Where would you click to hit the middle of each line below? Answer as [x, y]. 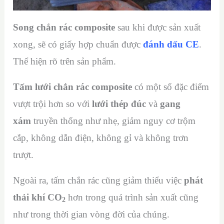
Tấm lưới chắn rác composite [73, 86]
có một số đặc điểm [171, 86]
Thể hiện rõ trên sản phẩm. [65, 61]
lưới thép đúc [119, 103]
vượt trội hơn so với [53, 103]
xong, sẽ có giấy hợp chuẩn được [78, 44]
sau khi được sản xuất [159, 27]
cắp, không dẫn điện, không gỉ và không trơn [101, 137]
